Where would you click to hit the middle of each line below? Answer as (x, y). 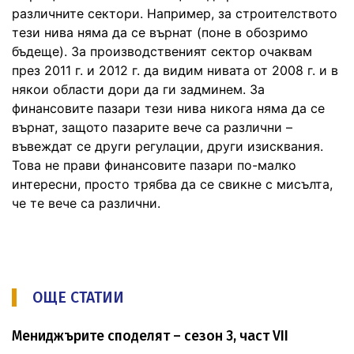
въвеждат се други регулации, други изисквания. (168, 146)
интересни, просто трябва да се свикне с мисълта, (172, 184)
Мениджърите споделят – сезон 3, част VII (150, 336)
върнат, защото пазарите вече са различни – (152, 127)
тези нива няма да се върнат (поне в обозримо (160, 32)
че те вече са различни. (86, 203)
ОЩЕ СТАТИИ (78, 297)
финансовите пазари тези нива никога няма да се (168, 108)
